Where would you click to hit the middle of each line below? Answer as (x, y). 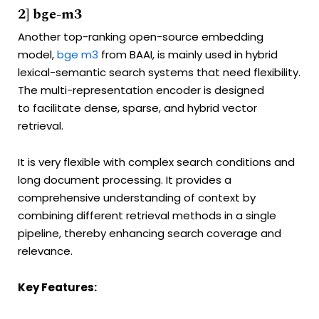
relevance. (45, 251)
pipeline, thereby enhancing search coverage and (150, 234)
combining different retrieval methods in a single (147, 216)
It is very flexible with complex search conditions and (156, 162)
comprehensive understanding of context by (137, 198)
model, (37, 54)
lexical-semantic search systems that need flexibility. (159, 72)
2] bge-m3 (50, 14)
